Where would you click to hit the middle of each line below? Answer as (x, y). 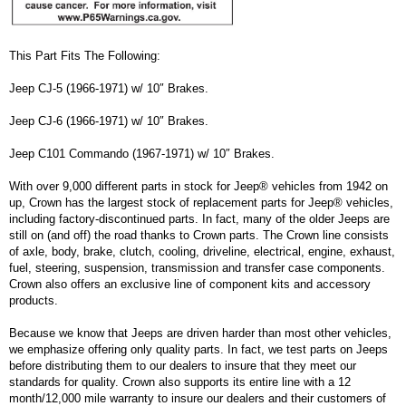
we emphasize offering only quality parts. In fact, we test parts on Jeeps (198, 349)
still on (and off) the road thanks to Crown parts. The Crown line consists (199, 235)
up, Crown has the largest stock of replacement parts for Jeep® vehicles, (201, 202)
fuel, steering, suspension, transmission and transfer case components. (197, 267)
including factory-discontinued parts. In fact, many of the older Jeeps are (199, 218)
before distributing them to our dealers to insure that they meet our (183, 365)
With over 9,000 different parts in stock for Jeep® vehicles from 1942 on (198, 186)
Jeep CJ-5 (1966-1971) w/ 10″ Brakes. (109, 88)
